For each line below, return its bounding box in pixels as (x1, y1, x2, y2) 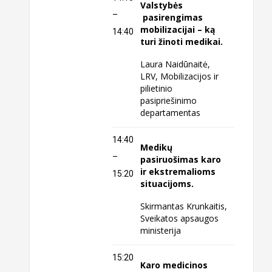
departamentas (140, 106, 201, 118)
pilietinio (140, 82, 173, 94)
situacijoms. (140, 178, 197, 190)
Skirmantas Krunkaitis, (140, 200, 228, 212)
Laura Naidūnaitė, (140, 58, 213, 70)
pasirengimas (140, 12, 203, 24)
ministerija (140, 224, 182, 236)
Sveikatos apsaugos (140, 212, 219, 224)
